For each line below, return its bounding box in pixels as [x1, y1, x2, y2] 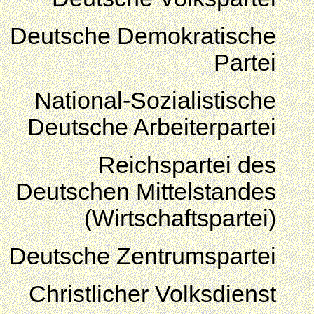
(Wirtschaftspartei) [84, 205, 276, 231]
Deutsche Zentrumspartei [9, 243, 276, 269]
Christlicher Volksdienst [29, 281, 276, 307]
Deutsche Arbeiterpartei [27, 114, 276, 140]
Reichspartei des [98, 152, 276, 178]
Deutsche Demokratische [10, 23, 276, 49]
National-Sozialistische [34, 88, 276, 114]
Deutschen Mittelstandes [15, 179, 276, 205]
